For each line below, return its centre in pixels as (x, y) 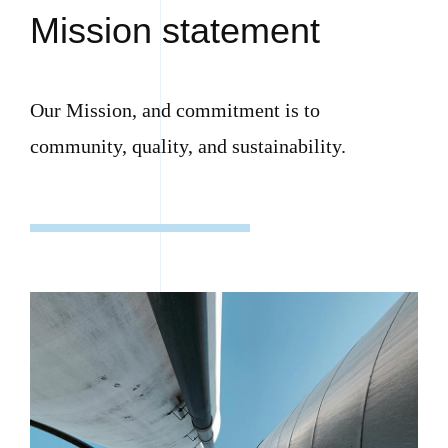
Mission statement (174, 30)
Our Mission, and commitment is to (174, 109)
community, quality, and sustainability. (187, 145)
